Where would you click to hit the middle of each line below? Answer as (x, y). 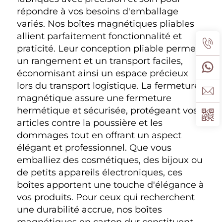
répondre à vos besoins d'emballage (98, 12)
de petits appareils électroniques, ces (100, 173)
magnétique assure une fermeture (94, 98)
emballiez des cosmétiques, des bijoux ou (110, 160)
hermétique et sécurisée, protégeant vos (107, 111)
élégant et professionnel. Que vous (94, 148)
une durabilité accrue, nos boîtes (89, 210)
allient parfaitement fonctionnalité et (99, 36)
